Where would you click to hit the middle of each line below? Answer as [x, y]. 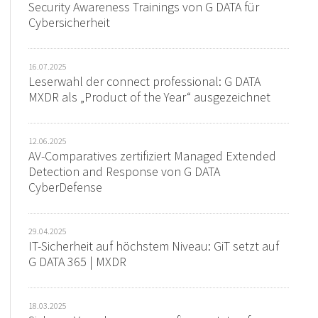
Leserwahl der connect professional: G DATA [145, 82]
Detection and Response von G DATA [125, 172]
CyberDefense [66, 187]
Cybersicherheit [70, 23]
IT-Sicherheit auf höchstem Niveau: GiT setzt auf [154, 246]
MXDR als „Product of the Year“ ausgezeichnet [150, 97]
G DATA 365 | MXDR [78, 262]
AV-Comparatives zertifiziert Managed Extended [153, 156]
